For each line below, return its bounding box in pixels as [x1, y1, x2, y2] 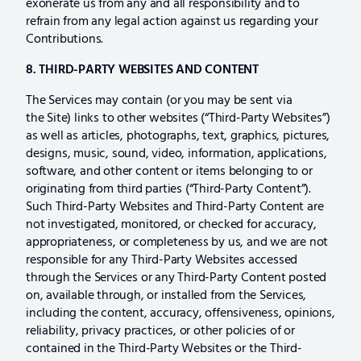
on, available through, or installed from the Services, [26, 284, 307, 306]
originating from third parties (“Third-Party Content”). [26, 178, 311, 200]
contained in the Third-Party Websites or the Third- [26, 338, 302, 359]
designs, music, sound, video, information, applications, [26, 143, 327, 164]
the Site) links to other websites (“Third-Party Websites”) [26, 107, 330, 129]
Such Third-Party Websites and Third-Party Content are [26, 196, 324, 218]
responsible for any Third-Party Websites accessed [26, 249, 298, 271]
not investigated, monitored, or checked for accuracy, [26, 214, 317, 235]
